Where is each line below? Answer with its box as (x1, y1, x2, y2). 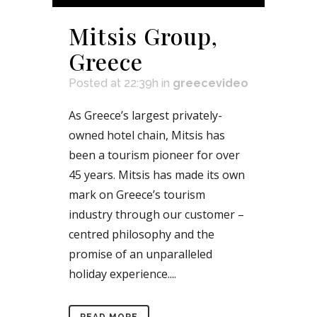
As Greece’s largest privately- (69, 107, 222, 123)
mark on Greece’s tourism (69, 186, 205, 202)
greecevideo (173, 76, 248, 90)
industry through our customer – (69, 206, 244, 222)
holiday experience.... (69, 265, 176, 282)
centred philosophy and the (69, 226, 214, 242)
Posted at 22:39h (69, 76, 158, 90)
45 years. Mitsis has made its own (69, 166, 245, 183)
